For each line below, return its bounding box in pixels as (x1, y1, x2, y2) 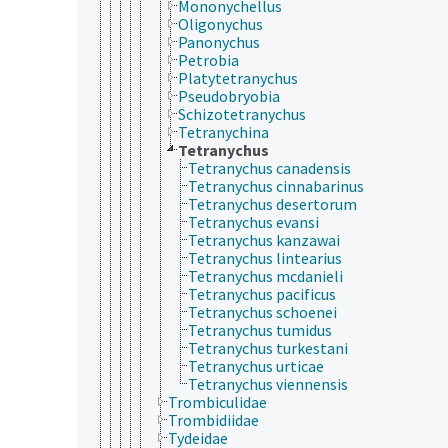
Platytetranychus (178, 67, 298, 88)
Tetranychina (178, 121, 269, 142)
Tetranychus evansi (188, 211, 319, 232)
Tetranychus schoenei (188, 301, 337, 322)
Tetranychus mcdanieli (188, 265, 343, 286)
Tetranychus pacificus (188, 283, 336, 304)
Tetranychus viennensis (188, 373, 348, 394)
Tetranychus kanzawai (188, 229, 340, 250)
